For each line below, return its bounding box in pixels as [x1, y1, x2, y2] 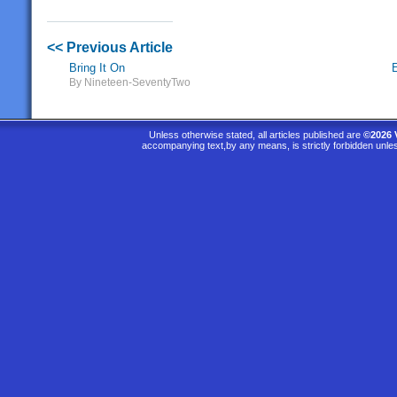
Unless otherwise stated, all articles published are [149, 129, 363, 140]
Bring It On [69, 61, 125, 75]
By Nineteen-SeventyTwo [69, 77, 191, 89]
